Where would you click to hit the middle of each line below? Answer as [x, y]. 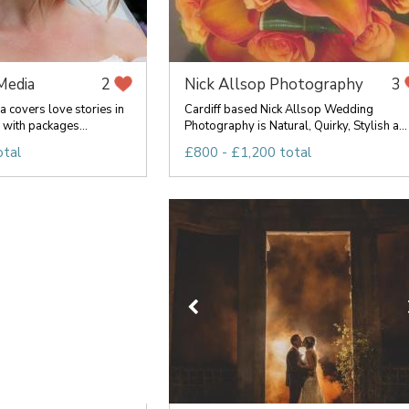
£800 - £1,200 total [247, 152]
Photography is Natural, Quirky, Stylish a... [295, 126]
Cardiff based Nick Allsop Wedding [278, 110]
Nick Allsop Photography [273, 84]
